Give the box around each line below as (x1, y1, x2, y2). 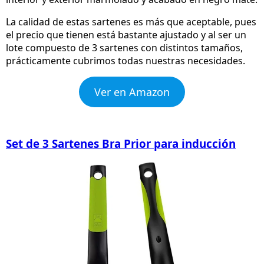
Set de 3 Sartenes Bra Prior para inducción (6, 136, 236, 151)
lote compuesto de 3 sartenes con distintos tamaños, (6, 41, 243, 55)
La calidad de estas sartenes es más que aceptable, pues (6, 15, 256, 29)
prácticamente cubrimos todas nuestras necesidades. (6, 54, 245, 68)
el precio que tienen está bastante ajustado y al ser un (6, 28, 246, 42)
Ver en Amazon (94, 85, 170, 100)
